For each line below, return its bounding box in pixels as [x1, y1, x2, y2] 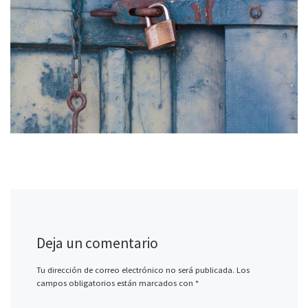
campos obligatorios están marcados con [36, 277, 195, 288]
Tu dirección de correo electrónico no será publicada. [36, 264, 234, 275]
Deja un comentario [36, 233, 158, 252]
